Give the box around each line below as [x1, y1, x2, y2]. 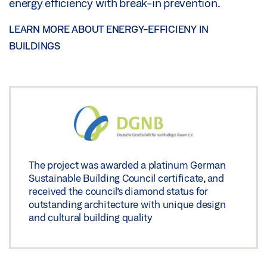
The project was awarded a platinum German [29, 159, 226, 170]
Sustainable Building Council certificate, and [29, 172, 224, 184]
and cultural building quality [29, 211, 153, 223]
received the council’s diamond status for [29, 185, 208, 197]
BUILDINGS [9, 40, 60, 52]
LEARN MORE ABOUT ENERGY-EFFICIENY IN [9, 23, 209, 35]
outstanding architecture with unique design [29, 198, 226, 210]
